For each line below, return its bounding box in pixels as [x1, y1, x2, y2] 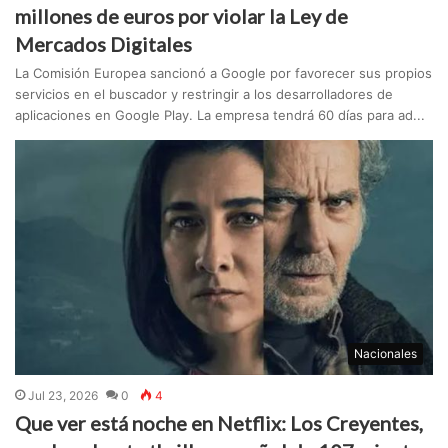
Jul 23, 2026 [28, 388, 99, 404]
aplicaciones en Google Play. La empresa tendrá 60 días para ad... [15, 107, 426, 124]
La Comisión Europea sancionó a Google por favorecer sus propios [15, 65, 433, 82]
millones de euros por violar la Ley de [15, 4, 349, 29]
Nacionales [353, 346, 417, 362]
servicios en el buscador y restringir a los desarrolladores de [15, 86, 394, 103]
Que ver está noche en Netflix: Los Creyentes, [15, 411, 424, 436]
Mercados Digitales [15, 32, 193, 57]
